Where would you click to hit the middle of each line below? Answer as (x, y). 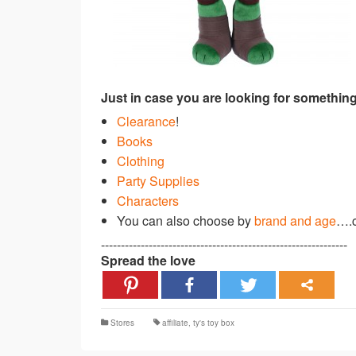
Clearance (146, 121)
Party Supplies (158, 180)
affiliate (175, 322)
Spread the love (148, 260)
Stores (122, 322)
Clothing (141, 161)
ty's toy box (214, 322)
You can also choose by (186, 220)
